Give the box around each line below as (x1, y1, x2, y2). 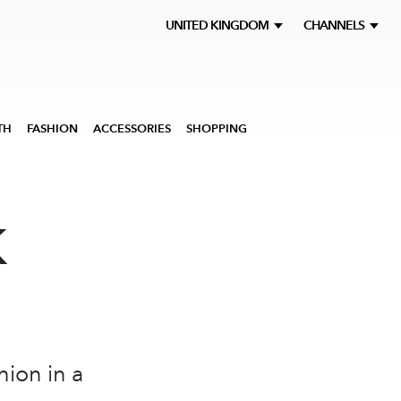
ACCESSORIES (93, 122, 171, 135)
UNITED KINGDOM (166, 18, 274, 33)
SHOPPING (186, 122, 247, 135)
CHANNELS (303, 18, 367, 33)
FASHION (27, 122, 78, 135)
